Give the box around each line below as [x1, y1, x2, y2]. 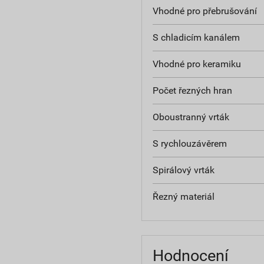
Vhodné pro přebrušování [152, 5, 257, 16]
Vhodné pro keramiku [152, 58, 241, 70]
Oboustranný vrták [152, 111, 229, 123]
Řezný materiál [152, 190, 214, 202]
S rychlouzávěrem [152, 137, 227, 149]
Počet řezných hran [152, 84, 232, 96]
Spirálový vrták [152, 164, 214, 176]
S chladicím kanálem [152, 31, 240, 43]
